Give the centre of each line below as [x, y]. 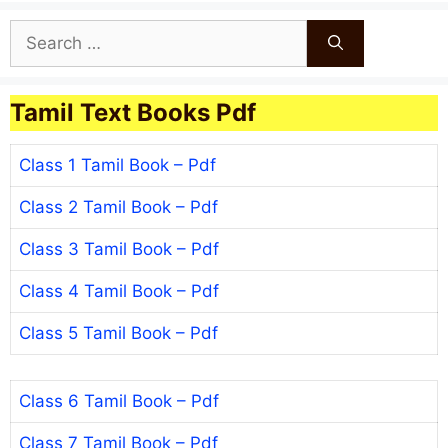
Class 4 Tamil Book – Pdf [119, 290]
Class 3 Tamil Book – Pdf [119, 248]
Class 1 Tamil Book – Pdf [117, 164]
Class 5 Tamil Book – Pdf [118, 332]
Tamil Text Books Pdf [133, 112]
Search [37, 30]
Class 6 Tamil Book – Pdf [119, 401]
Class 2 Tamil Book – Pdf [118, 206]
